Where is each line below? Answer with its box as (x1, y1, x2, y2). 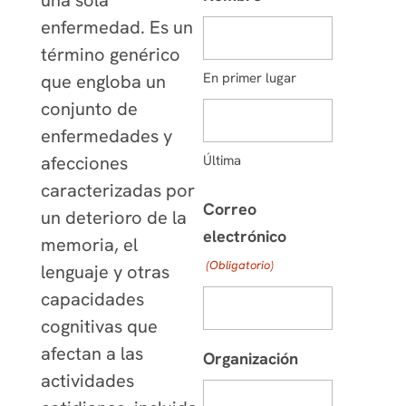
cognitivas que (40, 314, 158, 339)
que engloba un (40, 70, 166, 94)
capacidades (40, 287, 144, 312)
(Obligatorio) (206, 257, 275, 273)
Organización (202, 348, 298, 369)
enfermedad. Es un (40, 15, 193, 40)
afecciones (40, 151, 128, 176)
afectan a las (40, 342, 143, 366)
